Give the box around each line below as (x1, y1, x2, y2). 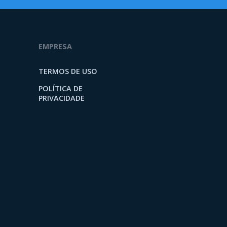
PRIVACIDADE (39, 93, 85, 103)
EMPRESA (39, 41, 72, 51)
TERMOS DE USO (39, 66, 97, 76)
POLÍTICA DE (39, 83, 83, 93)
